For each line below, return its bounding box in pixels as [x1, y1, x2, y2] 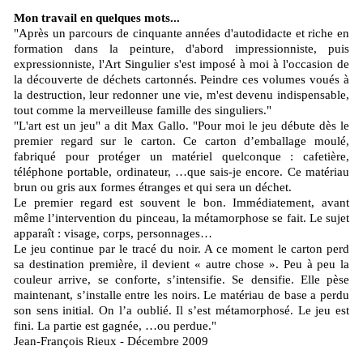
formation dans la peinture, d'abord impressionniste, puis [14, 42, 349, 56]
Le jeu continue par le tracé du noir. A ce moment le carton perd [14, 242, 349, 256]
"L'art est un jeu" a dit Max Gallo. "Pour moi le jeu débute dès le [14, 119, 349, 133]
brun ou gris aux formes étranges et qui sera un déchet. [14, 181, 292, 194]
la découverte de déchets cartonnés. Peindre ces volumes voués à [14, 73, 349, 87]
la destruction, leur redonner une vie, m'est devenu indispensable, [14, 88, 349, 102]
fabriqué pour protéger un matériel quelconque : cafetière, [14, 150, 349, 164]
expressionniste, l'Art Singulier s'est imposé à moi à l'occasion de [14, 58, 349, 71]
